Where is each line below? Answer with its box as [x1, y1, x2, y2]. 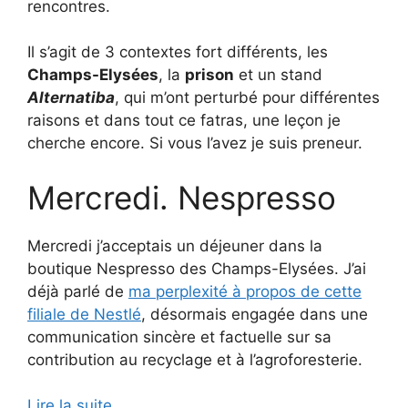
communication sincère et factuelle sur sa [27, 327, 331, 346]
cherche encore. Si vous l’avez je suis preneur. [27, 134, 362, 153]
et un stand [234, 66, 322, 85]
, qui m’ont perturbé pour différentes [115, 88, 380, 107]
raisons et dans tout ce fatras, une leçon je [27, 111, 341, 130]
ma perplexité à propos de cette [128, 281, 362, 301]
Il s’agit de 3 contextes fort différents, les [27, 43, 328, 62]
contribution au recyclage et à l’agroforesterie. [27, 350, 362, 369]
